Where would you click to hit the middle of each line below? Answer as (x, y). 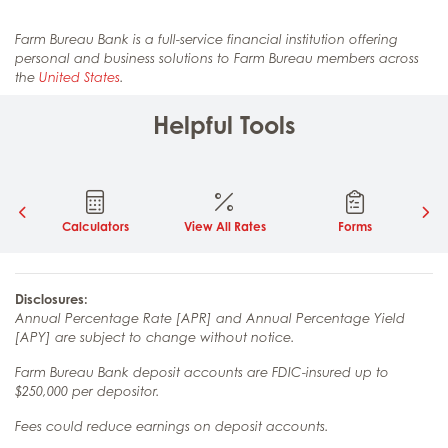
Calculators (95, 226)
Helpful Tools (224, 124)
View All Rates (225, 226)
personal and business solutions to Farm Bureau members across (217, 58)
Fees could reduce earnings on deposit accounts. (172, 426)
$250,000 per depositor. (87, 391)
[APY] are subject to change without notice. (155, 337)
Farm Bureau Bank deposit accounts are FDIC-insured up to (202, 372)
